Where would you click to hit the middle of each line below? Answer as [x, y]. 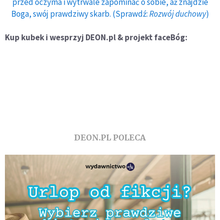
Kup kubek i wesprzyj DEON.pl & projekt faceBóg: [96, 37]
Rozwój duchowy [178, 14]
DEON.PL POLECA [110, 137]
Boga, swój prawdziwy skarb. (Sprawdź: [80, 14]
